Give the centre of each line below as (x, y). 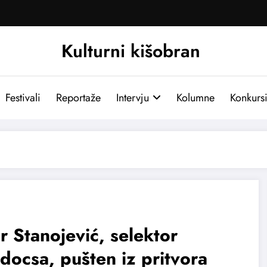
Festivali (23, 97)
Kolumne (195, 97)
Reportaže (78, 97)
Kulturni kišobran (131, 51)
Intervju (132, 97)
